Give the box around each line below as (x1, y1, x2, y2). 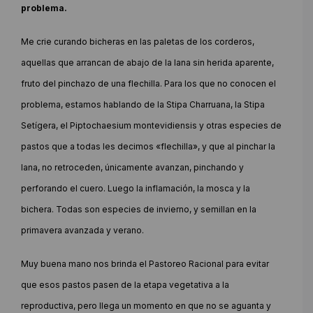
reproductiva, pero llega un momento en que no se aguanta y (21, 300, 271, 311)
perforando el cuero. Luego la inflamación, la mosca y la (21, 182, 250, 194)
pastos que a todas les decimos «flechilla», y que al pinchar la (21, 140, 275, 152)
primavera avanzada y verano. (21, 224, 144, 235)
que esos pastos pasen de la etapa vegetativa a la (21, 279, 229, 290)
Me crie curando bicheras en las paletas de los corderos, (21, 36, 254, 47)
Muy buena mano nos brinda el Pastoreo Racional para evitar (21, 258, 269, 269)
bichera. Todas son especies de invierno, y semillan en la (21, 203, 256, 214)
